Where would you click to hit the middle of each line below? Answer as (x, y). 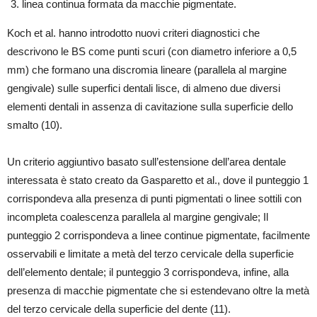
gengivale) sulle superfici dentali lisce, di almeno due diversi (144, 88)
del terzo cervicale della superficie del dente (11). (119, 309)
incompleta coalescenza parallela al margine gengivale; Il (138, 217)
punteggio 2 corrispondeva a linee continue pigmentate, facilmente (158, 236)
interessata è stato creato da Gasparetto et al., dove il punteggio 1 (158, 180)
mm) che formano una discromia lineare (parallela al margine (147, 70)
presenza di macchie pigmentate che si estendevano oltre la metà (158, 291)
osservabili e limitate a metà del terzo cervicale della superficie (150, 254)
